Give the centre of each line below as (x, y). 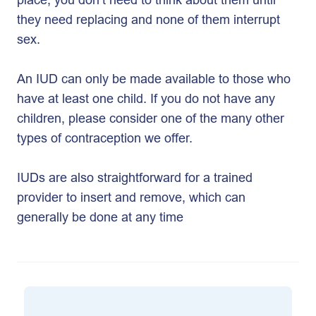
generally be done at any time (100, 217)
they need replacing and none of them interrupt (148, 19)
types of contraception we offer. (107, 138)
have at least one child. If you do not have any (146, 98)
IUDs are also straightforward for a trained (135, 177)
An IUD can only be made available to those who (154, 79)
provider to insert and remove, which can (131, 197)
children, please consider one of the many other (151, 118)
